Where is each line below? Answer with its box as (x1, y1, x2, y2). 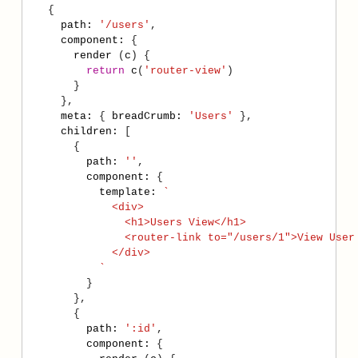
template (98, 186, 150, 198)
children (60, 125, 112, 137)
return (86, 65, 125, 77)
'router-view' (143, 65, 227, 77)
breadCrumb (111, 110, 176, 122)
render (73, 50, 112, 62)
